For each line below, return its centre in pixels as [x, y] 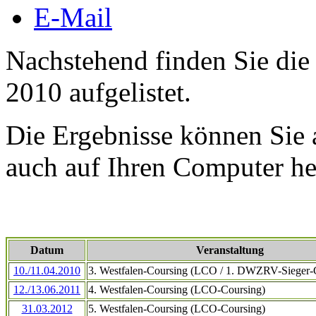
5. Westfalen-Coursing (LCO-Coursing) [177, 308]
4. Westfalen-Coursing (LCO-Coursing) [177, 289]
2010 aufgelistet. [98, 92]
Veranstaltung [230, 250]
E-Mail [73, 17]
